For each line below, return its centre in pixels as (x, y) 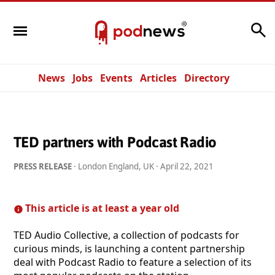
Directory (207, 78)
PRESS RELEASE (43, 166)
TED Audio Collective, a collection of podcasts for (126, 235)
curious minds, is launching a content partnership (129, 248)
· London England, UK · (116, 166)
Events (116, 78)
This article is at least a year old (103, 208)
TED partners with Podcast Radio (115, 142)
